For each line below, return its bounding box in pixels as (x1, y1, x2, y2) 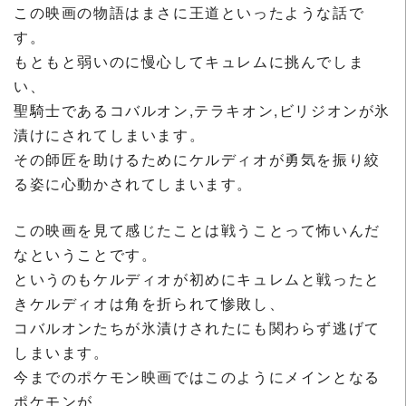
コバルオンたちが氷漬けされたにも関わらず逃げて (14, 316, 381, 338)
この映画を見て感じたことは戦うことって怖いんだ (14, 218, 381, 240)
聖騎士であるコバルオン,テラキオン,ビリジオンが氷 (14, 99, 391, 121)
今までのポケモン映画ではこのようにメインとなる (14, 365, 381, 387)
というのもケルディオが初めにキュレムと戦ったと (14, 267, 381, 289)
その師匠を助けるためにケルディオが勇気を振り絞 (14, 148, 381, 169)
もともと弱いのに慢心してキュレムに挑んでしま (14, 50, 365, 72)
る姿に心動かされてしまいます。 (14, 172, 253, 194)
